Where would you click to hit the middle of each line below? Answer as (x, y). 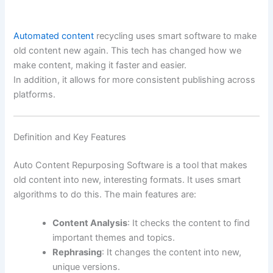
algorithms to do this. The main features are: (105, 194)
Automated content (54, 36)
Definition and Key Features (70, 137)
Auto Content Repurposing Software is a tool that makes (131, 165)
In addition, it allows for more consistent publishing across (135, 80)
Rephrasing (77, 253)
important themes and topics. (114, 238)
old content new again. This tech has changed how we (128, 50)
